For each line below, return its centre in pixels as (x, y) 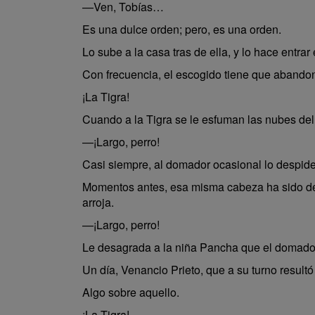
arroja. (98, 202)
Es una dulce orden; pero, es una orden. (182, 29)
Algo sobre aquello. (131, 292)
